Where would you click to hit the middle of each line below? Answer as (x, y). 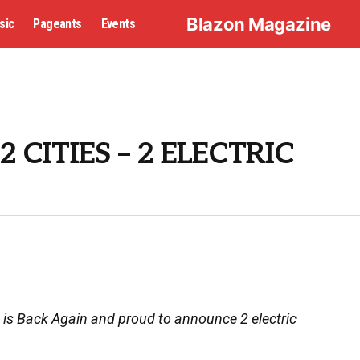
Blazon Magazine (259, 24)
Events (118, 23)
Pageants (57, 23)
